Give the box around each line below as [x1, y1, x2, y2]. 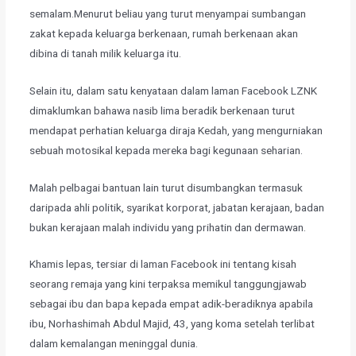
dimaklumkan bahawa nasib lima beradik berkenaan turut [29, 103, 296, 117]
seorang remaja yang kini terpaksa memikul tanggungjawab [29, 277, 308, 291]
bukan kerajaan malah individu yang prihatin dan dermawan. [29, 220, 307, 234]
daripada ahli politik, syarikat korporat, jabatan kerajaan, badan [29, 200, 325, 214]
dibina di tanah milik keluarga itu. [29, 46, 184, 60]
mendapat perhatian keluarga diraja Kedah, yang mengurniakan [29, 123, 323, 137]
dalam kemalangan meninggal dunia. [29, 337, 199, 350]
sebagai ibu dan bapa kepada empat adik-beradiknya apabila [29, 297, 314, 311]
